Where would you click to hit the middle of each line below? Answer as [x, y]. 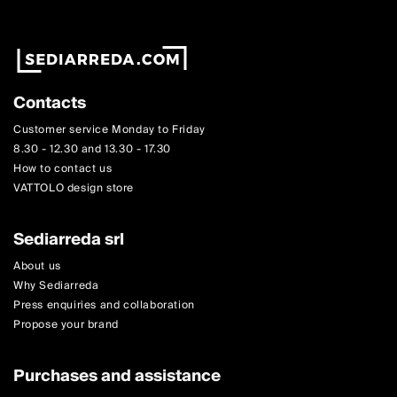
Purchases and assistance [117, 377]
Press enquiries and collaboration [104, 306]
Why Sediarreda [56, 286]
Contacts [50, 104]
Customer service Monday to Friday [109, 130]
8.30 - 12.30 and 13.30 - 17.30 [92, 150]
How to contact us [63, 169]
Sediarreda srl [69, 240]
